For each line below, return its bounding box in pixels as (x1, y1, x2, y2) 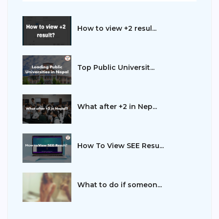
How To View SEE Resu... (77, 141, 164, 150)
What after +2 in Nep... (77, 102, 157, 111)
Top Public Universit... (77, 63, 154, 72)
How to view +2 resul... (77, 24, 156, 33)
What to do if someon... (77, 180, 162, 189)
